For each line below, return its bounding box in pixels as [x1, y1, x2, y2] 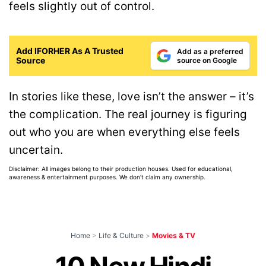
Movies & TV [152, 230, 195, 240]
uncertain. [9, 142, 63, 157]
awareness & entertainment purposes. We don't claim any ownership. [9, 173, 205, 180]
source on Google [177, 55, 237, 65]
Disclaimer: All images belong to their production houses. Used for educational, [9, 164, 233, 172]
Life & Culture [99, 230, 144, 240]
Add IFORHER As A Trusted [16, 45, 123, 56]
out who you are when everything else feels [9, 125, 240, 139]
